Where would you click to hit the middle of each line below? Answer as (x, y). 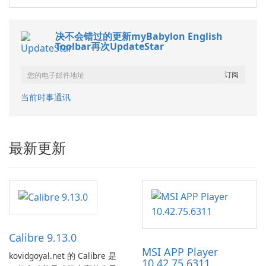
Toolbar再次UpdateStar (110, 47)
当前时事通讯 (46, 97)
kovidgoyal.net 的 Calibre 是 (63, 256)
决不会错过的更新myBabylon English (139, 37)
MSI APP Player (180, 252)
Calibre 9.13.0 (43, 238)
